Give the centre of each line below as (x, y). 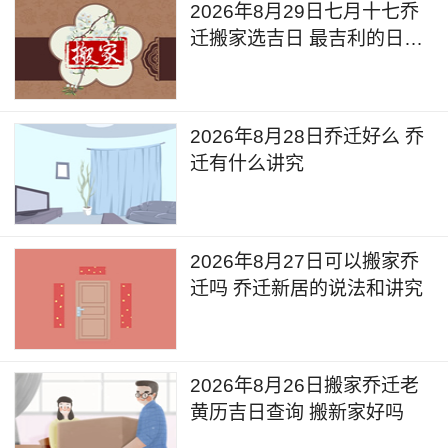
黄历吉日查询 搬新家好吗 (297, 413)
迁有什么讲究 (247, 163)
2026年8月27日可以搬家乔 (305, 261)
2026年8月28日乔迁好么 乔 (307, 136)
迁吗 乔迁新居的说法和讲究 (307, 288)
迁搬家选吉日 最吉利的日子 (307, 39)
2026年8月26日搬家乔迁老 (305, 386)
